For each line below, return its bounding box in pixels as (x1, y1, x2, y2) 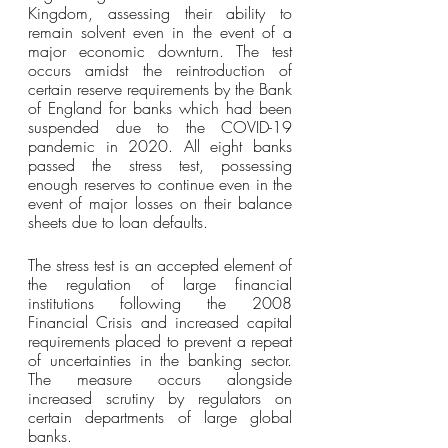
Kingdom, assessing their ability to (28, 2, 292, 24)
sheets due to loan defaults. (28, 211, 208, 233)
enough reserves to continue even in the (28, 173, 292, 195)
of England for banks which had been (28, 97, 292, 119)
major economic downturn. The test (28, 40, 292, 62)
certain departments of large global (28, 406, 292, 428)
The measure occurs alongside (28, 368, 292, 390)
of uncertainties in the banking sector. (28, 349, 292, 371)
